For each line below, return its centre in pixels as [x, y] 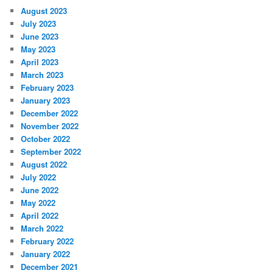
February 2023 [48, 87]
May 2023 [38, 49]
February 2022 [48, 241]
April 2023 [40, 62]
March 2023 [42, 74]
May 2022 [38, 202]
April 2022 [40, 215]
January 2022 [46, 253]
